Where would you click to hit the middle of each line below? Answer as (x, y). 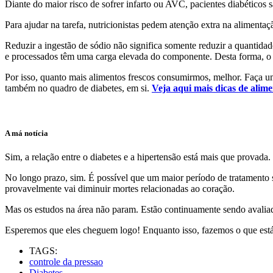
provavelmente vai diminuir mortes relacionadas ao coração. (120, 188)
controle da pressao (66, 261)
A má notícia (27, 133)
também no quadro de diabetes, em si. (78, 88)
